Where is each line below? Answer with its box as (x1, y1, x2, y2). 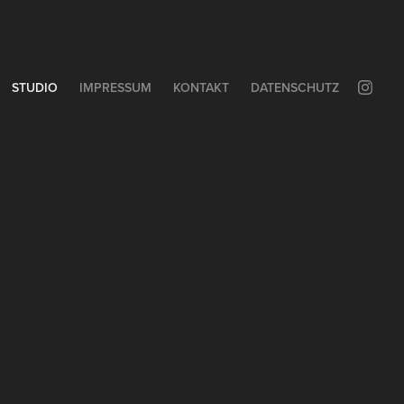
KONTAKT (172, 78, 229, 96)
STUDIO (11, 78, 58, 96)
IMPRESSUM (78, 78, 151, 96)
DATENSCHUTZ (250, 78, 339, 96)
